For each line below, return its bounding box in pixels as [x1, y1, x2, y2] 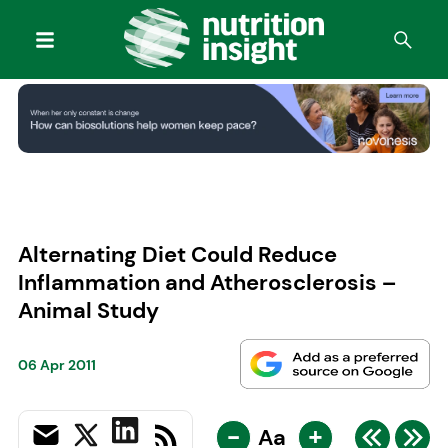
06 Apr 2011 [17, 356, 96, 375]
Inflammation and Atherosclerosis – [17, 267, 396, 297]
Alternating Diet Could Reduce [17, 239, 337, 269]
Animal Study [17, 295, 159, 325]
